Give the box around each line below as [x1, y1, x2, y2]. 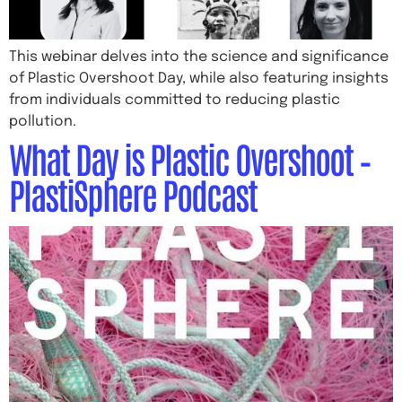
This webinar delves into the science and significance [9, 49, 389, 65]
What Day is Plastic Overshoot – [9, 135, 371, 181]
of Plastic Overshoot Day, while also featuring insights [9, 71, 389, 86]
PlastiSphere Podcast [9, 170, 257, 217]
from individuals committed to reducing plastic [9, 92, 340, 108]
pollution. [9, 114, 76, 129]
